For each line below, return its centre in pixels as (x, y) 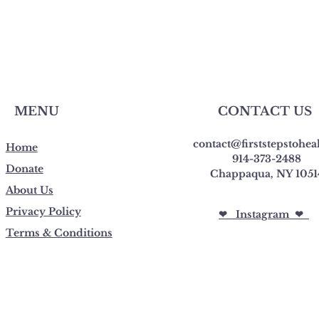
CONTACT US (265, 112)
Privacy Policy (43, 212)
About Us (29, 190)
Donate (24, 169)
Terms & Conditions (59, 233)
